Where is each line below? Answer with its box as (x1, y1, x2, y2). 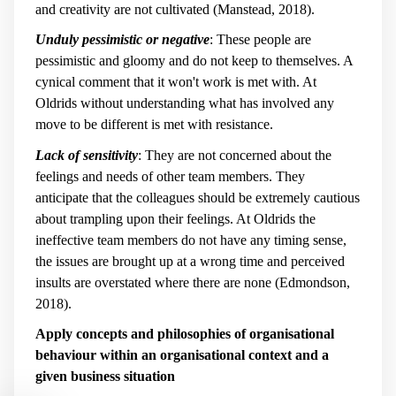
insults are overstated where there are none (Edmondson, (35, 274, 350, 290)
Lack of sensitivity (35, 147, 138, 163)
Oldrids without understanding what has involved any (35, 95, 334, 111)
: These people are (209, 32, 311, 48)
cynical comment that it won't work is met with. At (35, 74, 316, 90)
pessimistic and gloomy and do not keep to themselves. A (35, 53, 353, 69)
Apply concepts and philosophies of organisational (35, 326, 334, 342)
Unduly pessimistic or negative (35, 32, 209, 48)
